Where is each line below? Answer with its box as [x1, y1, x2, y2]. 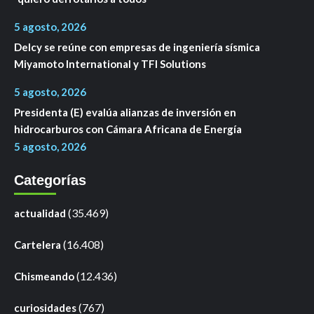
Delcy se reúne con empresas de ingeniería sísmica [14, 41, 260, 54]
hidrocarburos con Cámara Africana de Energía [14, 123, 242, 136]
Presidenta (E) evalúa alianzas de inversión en [14, 106, 236, 119]
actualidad [14, 207, 66, 220]
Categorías [14, 172, 86, 189]
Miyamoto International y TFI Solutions [14, 57, 206, 71]
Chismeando [14, 270, 74, 283]
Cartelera [14, 238, 61, 252]
